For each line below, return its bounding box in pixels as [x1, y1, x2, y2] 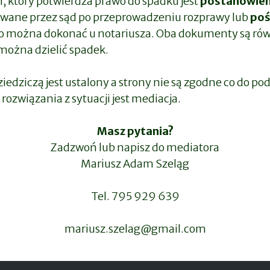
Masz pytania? [96, 124, 174, 138]
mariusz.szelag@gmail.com [64, 222, 206, 236]
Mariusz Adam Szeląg [81, 157, 189, 171]
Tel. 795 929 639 [90, 189, 180, 203]
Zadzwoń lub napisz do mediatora [51, 140, 219, 154]
